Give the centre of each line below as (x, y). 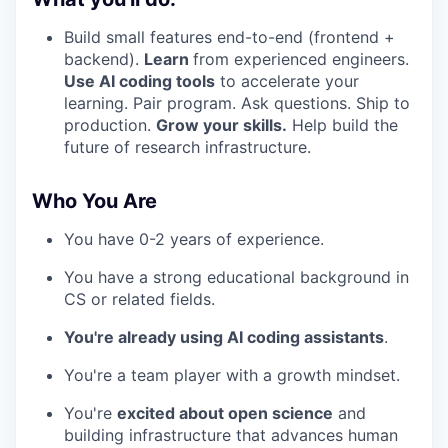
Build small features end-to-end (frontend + (229, 37)
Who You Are (94, 201)
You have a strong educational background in (236, 277)
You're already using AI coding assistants (224, 337)
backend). (104, 59)
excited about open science (225, 413)
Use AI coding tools (139, 81)
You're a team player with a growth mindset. (232, 375)
